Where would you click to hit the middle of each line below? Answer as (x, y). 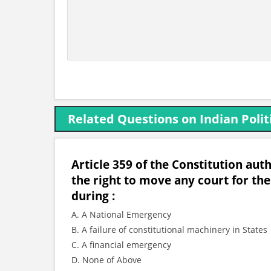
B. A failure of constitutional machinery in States (169, 230)
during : (93, 196)
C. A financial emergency (121, 245)
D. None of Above (106, 260)
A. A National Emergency (121, 214)
